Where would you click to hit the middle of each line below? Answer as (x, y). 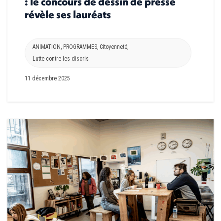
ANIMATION (47, 47)
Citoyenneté (113, 47)
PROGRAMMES (80, 47)
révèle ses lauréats (68, 15)
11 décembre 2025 (47, 79)
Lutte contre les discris (61, 59)
